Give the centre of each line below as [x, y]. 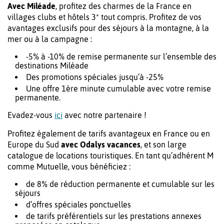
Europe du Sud [34, 145]
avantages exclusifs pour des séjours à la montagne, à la [108, 28]
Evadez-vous [31, 115]
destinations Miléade [52, 66]
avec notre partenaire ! [104, 115]
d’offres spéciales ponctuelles [78, 205]
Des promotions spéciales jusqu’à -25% [95, 77]
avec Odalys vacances [101, 145]
